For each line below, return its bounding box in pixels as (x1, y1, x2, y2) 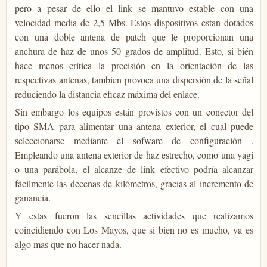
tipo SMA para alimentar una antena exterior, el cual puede (15, 119, 253, 132)
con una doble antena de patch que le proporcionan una (15, 30, 253, 43)
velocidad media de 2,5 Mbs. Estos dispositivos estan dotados (15, 15, 253, 29)
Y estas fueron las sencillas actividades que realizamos (15, 209, 253, 222)
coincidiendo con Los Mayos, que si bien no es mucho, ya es (15, 223, 253, 236)
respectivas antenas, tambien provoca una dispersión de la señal (15, 73, 253, 86)
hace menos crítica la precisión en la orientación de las (15, 58, 253, 72)
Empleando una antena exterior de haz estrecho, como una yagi (15, 148, 253, 161)
